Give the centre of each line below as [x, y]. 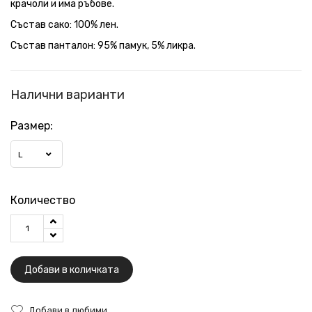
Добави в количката [72, 270]
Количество [43, 200]
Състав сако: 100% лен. [64, 24]
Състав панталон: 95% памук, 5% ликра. [103, 45]
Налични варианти [68, 94]
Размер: [32, 126]
